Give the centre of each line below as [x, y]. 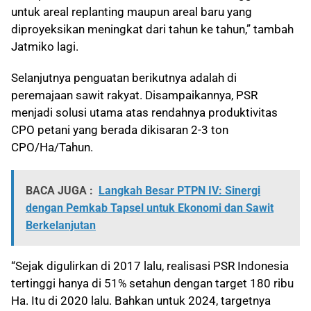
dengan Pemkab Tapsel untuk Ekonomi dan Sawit [150, 208]
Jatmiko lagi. [45, 47]
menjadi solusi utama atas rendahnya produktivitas [144, 113]
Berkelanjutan [61, 226]
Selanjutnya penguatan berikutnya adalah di [124, 78]
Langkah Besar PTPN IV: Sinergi [179, 191]
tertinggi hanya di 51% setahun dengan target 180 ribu [152, 284]
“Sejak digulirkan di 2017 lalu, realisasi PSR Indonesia [150, 266]
